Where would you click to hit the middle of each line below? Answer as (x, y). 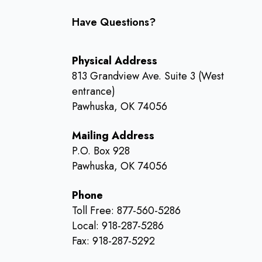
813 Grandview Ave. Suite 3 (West (148, 76)
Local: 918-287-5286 (118, 226)
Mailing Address (113, 136)
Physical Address (114, 61)
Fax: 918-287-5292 (113, 241)
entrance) (93, 91)
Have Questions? (113, 22)
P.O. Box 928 (101, 151)
